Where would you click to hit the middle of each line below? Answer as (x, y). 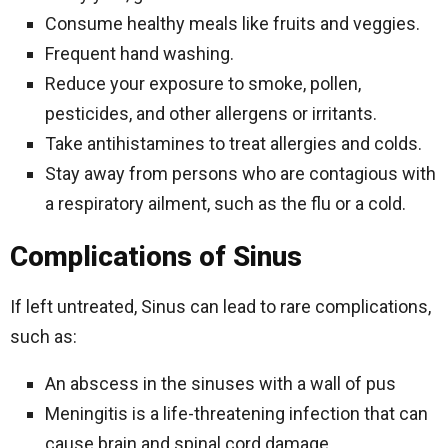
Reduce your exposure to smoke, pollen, (203, 83)
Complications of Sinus (156, 256)
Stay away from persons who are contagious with (240, 173)
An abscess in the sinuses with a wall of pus (220, 383)
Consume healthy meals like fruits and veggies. (232, 23)
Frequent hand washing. (139, 53)
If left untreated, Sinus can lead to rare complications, (220, 306)
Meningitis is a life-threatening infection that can (236, 413)
